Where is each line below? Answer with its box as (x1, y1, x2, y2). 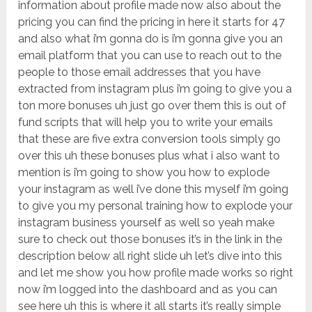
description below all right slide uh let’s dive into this (18, 249, 283, 263)
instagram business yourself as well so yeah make (18, 216, 275, 230)
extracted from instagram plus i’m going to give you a (18, 82, 292, 96)
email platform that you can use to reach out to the (18, 49, 282, 63)
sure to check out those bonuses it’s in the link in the (18, 233, 283, 247)
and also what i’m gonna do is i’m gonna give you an (18, 32, 283, 46)
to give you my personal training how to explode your (18, 199, 293, 213)
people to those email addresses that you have (18, 65, 261, 79)
